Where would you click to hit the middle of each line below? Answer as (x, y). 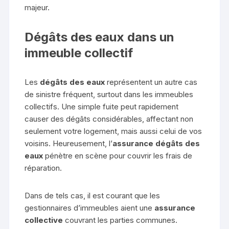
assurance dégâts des (156, 144)
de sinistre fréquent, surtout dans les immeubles (109, 95)
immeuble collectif (79, 53)
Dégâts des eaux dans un (100, 37)
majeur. (37, 8)
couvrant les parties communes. (120, 220)
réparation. (43, 168)
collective (44, 220)
